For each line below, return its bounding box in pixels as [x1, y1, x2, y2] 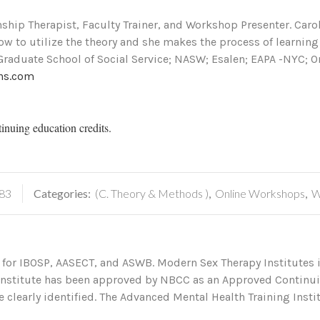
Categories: [34, 186, 93, 201]
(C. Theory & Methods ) [95, 186, 209, 201]
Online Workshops [215, 186, 305, 201]
